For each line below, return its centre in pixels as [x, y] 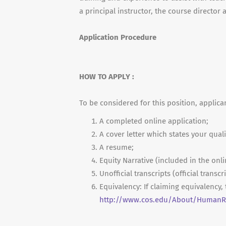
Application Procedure [118, 37]
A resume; [117, 147]
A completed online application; [154, 121]
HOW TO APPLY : [107, 77]
